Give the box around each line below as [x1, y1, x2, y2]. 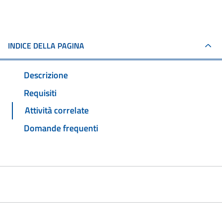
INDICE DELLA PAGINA [8, 40, 84, 52]
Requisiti [24, 86, 56, 100]
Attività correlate [25, 104, 89, 117]
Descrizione [24, 68, 68, 82]
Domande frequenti [24, 121, 98, 135]
